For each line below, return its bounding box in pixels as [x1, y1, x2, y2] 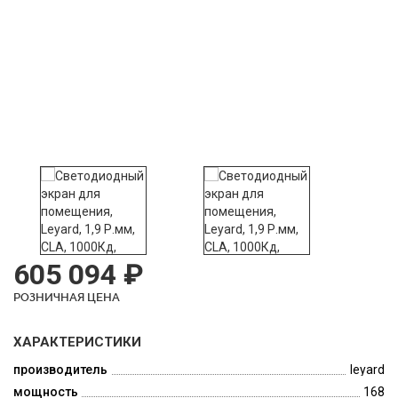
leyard [350, 362, 385, 377]
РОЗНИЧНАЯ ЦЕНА [13, 290, 120, 304]
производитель [13, 362, 107, 377]
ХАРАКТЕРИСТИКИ [13, 333, 141, 350]
